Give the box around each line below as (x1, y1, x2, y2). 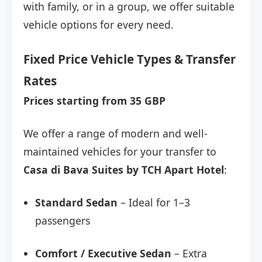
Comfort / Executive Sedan (35, 246, 171, 261)
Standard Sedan (35, 195, 118, 210)
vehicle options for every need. (23, 18, 174, 32)
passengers (35, 213, 90, 228)
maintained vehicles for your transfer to (23, 144, 216, 159)
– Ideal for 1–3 (118, 195, 190, 210)
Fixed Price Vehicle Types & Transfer (23, 51, 236, 68)
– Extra (171, 246, 207, 261)
